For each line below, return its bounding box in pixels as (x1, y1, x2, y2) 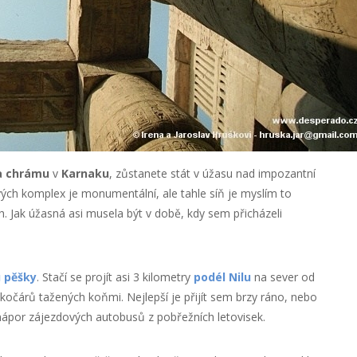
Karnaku (61, 166, 109, 181)
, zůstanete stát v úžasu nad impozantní (108, 166, 316, 181)
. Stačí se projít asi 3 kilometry (36, 269, 194, 284)
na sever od (250, 269, 315, 284)
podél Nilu (193, 269, 251, 284)
